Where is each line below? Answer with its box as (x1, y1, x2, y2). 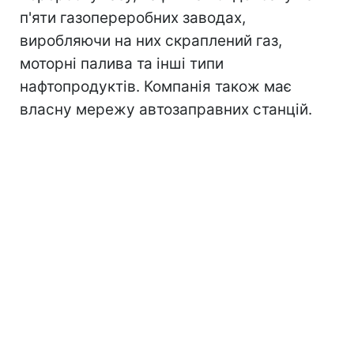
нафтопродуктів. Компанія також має (20, 77, 292, 96)
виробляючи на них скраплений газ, (20, 31, 282, 50)
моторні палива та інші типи (20, 54, 224, 73)
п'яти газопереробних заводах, (20, 8, 246, 27)
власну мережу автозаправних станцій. (20, 100, 312, 119)
